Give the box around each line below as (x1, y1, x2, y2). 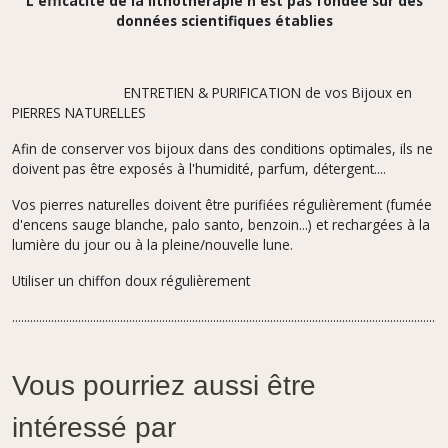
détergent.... (309, 158, 386, 178)
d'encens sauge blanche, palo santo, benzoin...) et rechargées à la (12, 214, 430, 234)
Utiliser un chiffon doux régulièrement (12, 270, 254, 290)
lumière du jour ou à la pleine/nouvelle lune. (12, 234, 293, 254)
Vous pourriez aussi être (12, 370, 316, 405)
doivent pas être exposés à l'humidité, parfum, (12, 158, 309, 178)
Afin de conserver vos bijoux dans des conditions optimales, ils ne (12, 138, 433, 158)
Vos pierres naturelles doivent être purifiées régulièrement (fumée (12, 194, 432, 214)
